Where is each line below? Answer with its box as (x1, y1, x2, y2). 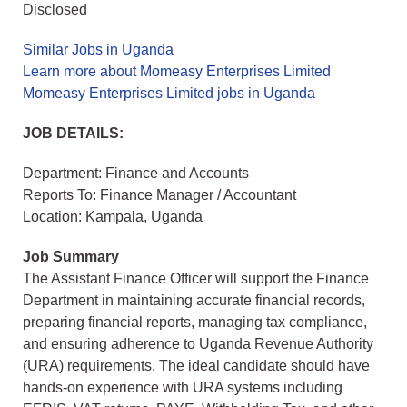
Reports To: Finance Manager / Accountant (23, 187, 296, 203)
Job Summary (23, 249, 119, 265)
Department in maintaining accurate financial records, (23, 293, 365, 309)
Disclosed (23, 2, 87, 18)
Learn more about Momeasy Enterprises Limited (23, 64, 331, 80)
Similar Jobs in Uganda (23, 42, 174, 58)
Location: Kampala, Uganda (23, 209, 203, 225)
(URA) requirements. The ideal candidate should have (23, 358, 370, 374)
